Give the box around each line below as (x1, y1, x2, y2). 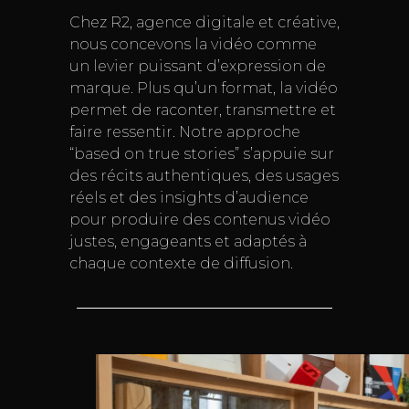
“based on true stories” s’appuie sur (68, 145, 334, 163)
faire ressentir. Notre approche (68, 123, 300, 142)
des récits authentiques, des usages (68, 167, 339, 185)
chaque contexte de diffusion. (68, 255, 293, 273)
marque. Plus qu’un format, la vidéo (68, 79, 338, 98)
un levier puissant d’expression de (68, 58, 326, 76)
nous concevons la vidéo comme (68, 36, 317, 54)
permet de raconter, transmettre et (68, 101, 336, 120)
